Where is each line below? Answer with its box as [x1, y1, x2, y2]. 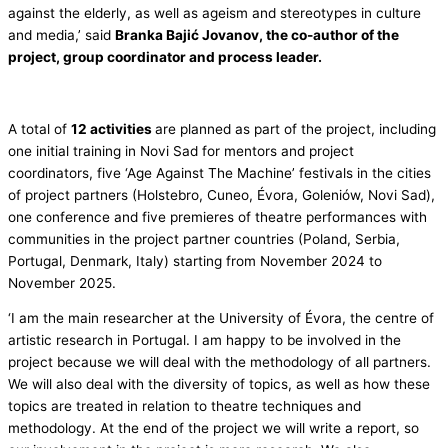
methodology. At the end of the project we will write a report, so [8, 420, 419, 437]
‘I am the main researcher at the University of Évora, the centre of [8, 310, 434, 327]
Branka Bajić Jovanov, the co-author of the [115, 27, 399, 44]
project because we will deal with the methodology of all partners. [8, 354, 431, 371]
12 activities [71, 120, 155, 137]
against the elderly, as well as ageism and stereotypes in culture [8, 5, 421, 22]
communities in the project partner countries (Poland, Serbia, [8, 230, 400, 247]
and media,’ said [8, 27, 115, 44]
